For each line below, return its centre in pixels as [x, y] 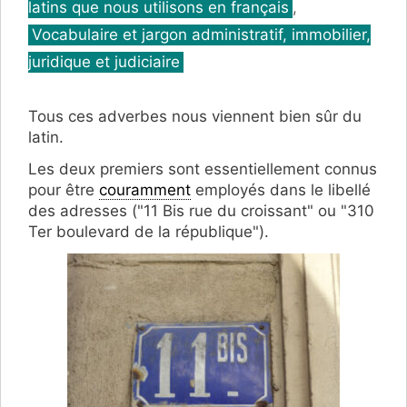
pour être [64, 190]
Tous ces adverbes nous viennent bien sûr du [195, 117]
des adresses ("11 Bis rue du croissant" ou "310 [201, 211]
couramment [145, 190]
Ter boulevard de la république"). [149, 232]
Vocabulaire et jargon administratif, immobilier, [201, 35]
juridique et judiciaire [104, 62]
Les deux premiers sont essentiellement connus [203, 169]
